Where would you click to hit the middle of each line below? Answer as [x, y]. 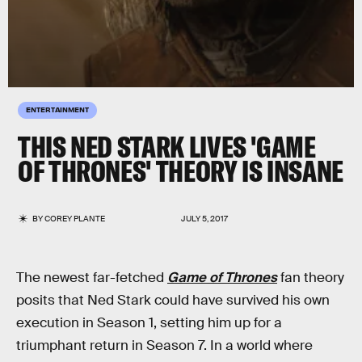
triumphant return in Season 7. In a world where [164, 345]
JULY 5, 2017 [204, 219]
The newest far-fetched [92, 278]
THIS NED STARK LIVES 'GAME [167, 147]
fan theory [311, 278]
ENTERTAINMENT [57, 109]
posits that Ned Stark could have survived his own [173, 300]
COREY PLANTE [75, 219]
